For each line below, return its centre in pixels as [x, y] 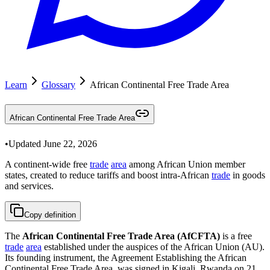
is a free [236, 236]
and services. [29, 186]
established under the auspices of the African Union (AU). [153, 246]
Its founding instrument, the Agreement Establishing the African [126, 257]
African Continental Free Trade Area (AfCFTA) [121, 236]
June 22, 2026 [70, 143]
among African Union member [186, 164]
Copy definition [50, 215]
